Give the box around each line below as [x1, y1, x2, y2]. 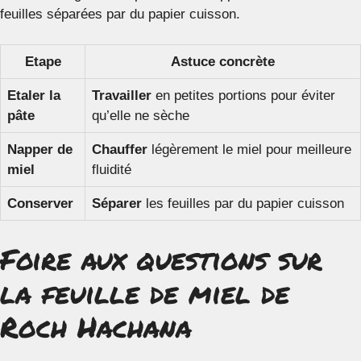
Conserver [7, 196, 73, 211]
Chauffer [92, 142, 147, 157]
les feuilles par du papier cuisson [142, 196, 344, 211]
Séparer [92, 196, 142, 211]
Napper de [7, 142, 73, 157]
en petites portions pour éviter [151, 88, 335, 103]
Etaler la [7, 88, 60, 103]
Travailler [92, 88, 151, 103]
